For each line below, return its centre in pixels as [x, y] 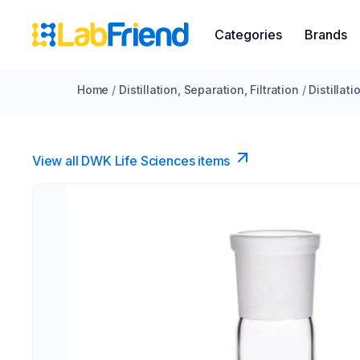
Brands [326, 35]
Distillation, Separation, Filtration [209, 90]
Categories [248, 35]
